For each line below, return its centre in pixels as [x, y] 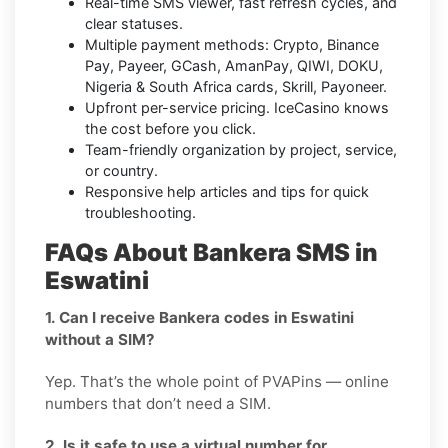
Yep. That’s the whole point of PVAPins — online [217, 382]
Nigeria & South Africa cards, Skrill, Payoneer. [236, 87]
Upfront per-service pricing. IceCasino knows [237, 108]
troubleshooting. [140, 213]
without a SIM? [100, 340]
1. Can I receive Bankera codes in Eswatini [199, 318]
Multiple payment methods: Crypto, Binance [232, 45]
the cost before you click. [170, 129]
